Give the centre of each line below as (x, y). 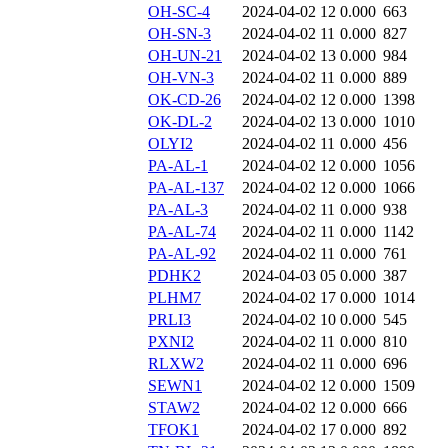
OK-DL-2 (180, 122)
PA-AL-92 (182, 254)
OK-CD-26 (184, 100)
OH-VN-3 (181, 78)
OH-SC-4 (179, 12)
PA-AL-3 (178, 210)
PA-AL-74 (182, 232)
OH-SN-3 (179, 34)
